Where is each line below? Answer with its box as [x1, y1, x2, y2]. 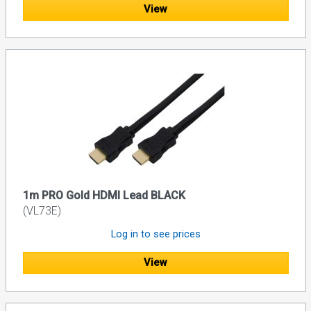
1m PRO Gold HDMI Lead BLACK [22, 188, 185, 202]
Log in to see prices [110, 227, 201, 240]
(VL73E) [22, 203, 61, 217]
